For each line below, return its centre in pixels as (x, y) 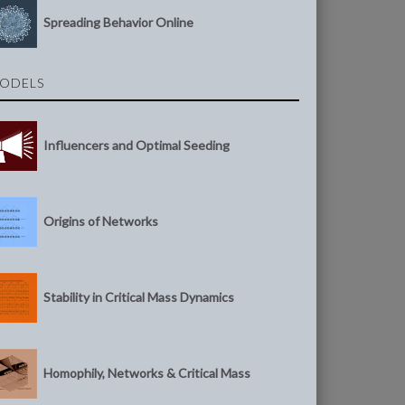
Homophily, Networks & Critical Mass (147, 372)
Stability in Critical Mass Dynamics (139, 297)
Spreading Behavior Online (119, 22)
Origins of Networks (101, 221)
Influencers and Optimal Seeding (137, 145)
